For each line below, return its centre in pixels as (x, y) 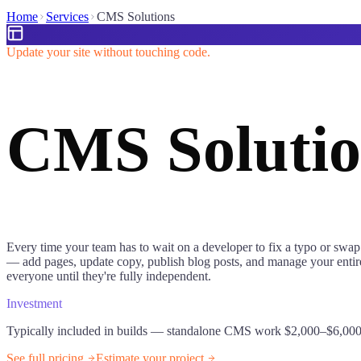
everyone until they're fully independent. (109, 276)
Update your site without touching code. (108, 52)
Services (67, 17)
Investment (34, 303)
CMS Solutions (136, 17)
